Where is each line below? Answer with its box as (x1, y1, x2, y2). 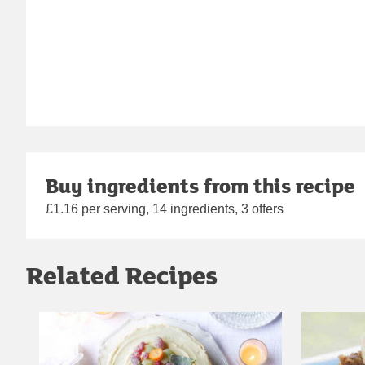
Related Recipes (26, 257, 218, 293)
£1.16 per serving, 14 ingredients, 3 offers (46, 202, 284, 217)
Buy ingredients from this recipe (46, 171, 355, 200)
